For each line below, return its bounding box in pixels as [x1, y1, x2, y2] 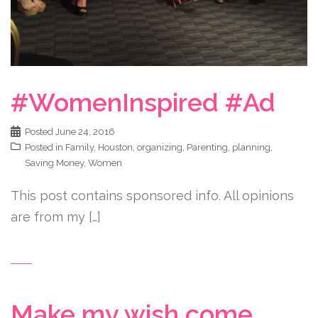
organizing [137, 142, 182, 153]
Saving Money [25, 158, 84, 169]
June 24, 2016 [55, 126, 115, 138]
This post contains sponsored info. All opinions [11, 188, 294, 204]
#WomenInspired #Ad [11, 87, 275, 118]
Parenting [187, 142, 228, 153]
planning [232, 142, 270, 153]
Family [65, 142, 94, 153]
